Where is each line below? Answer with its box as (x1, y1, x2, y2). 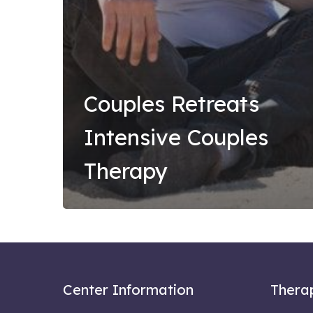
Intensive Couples (84, 123, 268, 151)
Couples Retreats (84, 89, 259, 117)
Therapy (84, 156, 168, 184)
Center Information (63, 280, 194, 298)
